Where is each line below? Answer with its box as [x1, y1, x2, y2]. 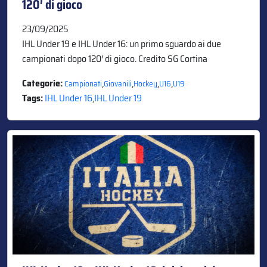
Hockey [133, 77, 157, 90]
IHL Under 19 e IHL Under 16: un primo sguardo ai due [22, 36, 221, 51]
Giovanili [104, 77, 132, 90]
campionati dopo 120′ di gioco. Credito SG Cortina [22, 51, 207, 66]
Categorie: [22, 75, 64, 91]
